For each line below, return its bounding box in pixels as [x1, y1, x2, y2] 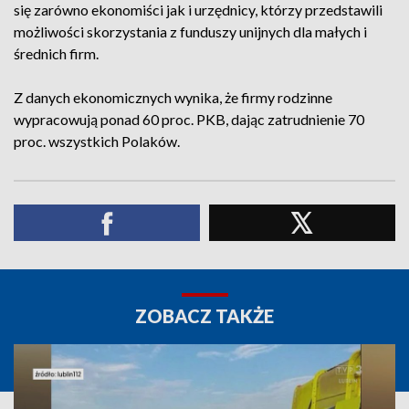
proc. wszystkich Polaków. [14, 132, 180, 150]
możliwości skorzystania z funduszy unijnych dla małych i [14, 23, 367, 40]
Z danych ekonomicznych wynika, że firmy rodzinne [14, 89, 332, 106]
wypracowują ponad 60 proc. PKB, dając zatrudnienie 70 [14, 110, 364, 128]
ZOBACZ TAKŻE [135, 305, 274, 327]
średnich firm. [14, 45, 99, 62]
